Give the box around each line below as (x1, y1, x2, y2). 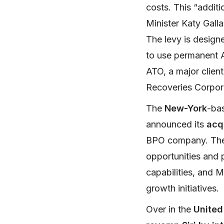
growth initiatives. (146, 183, 219, 194)
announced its (146, 119, 206, 130)
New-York (164, 103, 207, 114)
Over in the (146, 204, 193, 215)
